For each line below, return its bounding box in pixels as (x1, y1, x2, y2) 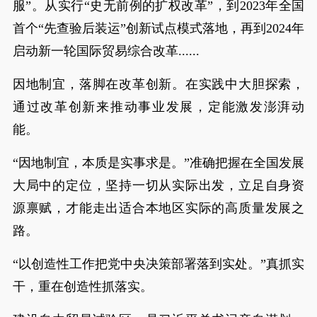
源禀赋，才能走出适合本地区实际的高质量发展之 (12, 200, 305, 215)
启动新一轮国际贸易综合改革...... (12, 43, 200, 58)
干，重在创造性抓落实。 (12, 279, 153, 294)
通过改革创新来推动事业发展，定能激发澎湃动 (12, 99, 305, 114)
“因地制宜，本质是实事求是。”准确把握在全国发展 (12, 155, 305, 170)
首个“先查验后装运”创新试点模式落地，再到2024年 (12, 21, 305, 35)
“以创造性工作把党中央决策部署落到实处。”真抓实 (12, 256, 305, 271)
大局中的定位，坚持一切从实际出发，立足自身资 (12, 178, 305, 192)
